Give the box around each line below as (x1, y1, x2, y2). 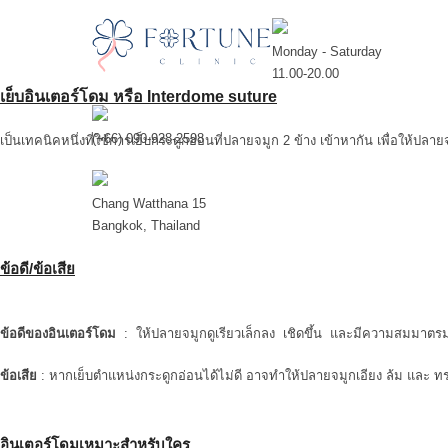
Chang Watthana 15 (92, 196, 206, 211)
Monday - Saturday (271, 44, 382, 59)
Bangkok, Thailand (92, 218, 200, 233)
